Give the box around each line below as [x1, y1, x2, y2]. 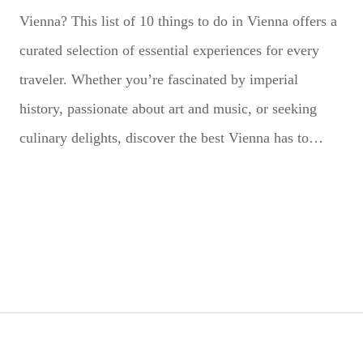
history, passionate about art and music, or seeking [19, 100, 317, 117]
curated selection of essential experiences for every [19, 42, 319, 59]
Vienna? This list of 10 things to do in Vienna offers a [19, 13, 337, 30]
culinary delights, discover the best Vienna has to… [19, 130, 323, 147]
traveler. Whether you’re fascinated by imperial [19, 71, 298, 88]
